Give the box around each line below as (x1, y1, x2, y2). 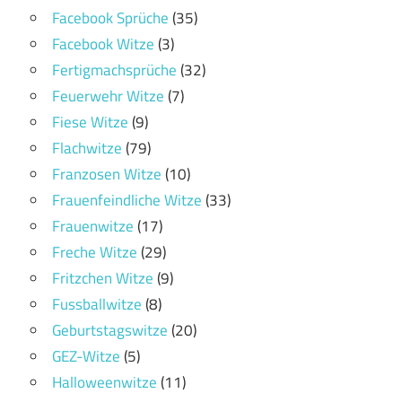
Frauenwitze (52, 214, 134, 238)
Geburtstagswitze (52, 318, 168, 342)
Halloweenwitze (52, 370, 157, 394)
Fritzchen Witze (52, 266, 153, 290)
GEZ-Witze (52, 344, 120, 368)
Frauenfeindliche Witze (52, 188, 202, 212)
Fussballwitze (52, 292, 142, 316)
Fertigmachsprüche (52, 57, 177, 82)
